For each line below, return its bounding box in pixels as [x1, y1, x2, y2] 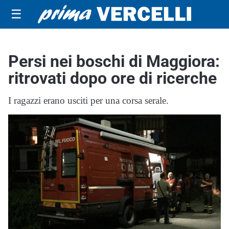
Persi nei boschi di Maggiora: [8, 52, 220, 71]
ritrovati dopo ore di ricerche [8, 68, 217, 88]
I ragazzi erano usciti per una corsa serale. [8, 95, 169, 106]
